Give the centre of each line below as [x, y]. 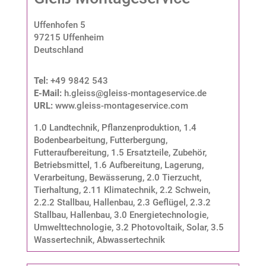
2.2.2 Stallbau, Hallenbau [83, 202]
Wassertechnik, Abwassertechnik [99, 240]
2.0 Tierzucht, [174, 177]
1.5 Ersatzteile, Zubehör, [159, 152]
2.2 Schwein [184, 190]
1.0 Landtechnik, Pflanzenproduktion [106, 127]
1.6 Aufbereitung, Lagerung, [148, 165]
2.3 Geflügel [161, 202]
